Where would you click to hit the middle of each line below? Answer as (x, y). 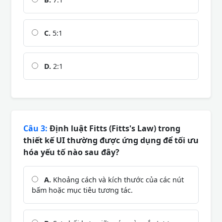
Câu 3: (35, 128)
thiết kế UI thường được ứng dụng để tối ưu (111, 140)
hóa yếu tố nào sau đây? (71, 152)
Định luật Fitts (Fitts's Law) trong (114, 128)
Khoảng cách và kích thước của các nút (117, 179)
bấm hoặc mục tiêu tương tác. (82, 190)
